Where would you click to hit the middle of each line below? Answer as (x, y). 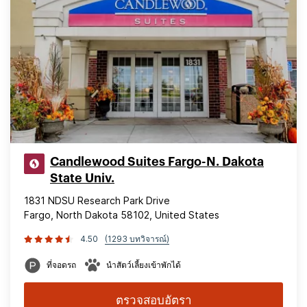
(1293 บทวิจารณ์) (137, 239)
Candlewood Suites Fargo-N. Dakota (157, 162)
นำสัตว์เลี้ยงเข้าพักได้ (144, 265)
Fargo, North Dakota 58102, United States (122, 215)
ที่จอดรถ (61, 265)
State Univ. (82, 178)
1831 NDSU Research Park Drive (97, 200)
